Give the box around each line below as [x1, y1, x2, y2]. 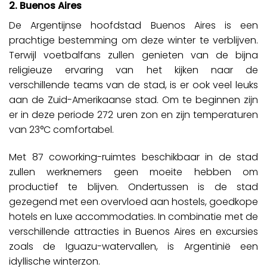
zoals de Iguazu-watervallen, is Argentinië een [9, 240, 258, 254]
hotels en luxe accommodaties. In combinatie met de [9, 210, 258, 224]
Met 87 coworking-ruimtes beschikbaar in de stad [9, 150, 258, 164]
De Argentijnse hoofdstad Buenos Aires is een [9, 18, 258, 33]
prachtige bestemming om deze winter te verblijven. [9, 33, 258, 48]
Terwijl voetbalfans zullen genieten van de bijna [9, 48, 258, 63]
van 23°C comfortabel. [9, 123, 114, 137]
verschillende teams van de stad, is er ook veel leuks [9, 78, 258, 92]
